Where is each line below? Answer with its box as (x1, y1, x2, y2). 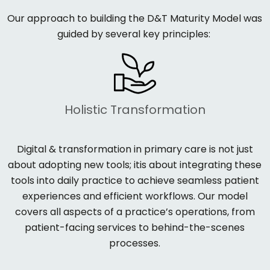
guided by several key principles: (57, 27, 210, 41)
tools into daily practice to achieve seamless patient (10, 174, 259, 188)
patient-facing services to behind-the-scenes (25, 221, 245, 235)
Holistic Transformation (64, 101, 206, 119)
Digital (16, 142, 46, 157)
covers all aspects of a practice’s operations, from (14, 205, 255, 219)
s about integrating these (142, 158, 262, 172)
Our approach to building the (7, 11, 148, 25)
